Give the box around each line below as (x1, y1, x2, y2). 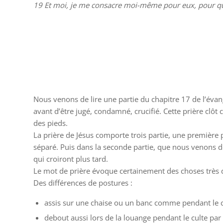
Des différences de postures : (33, 177, 132, 188)
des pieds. (33, 117, 68, 128)
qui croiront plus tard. (33, 153, 108, 164)
